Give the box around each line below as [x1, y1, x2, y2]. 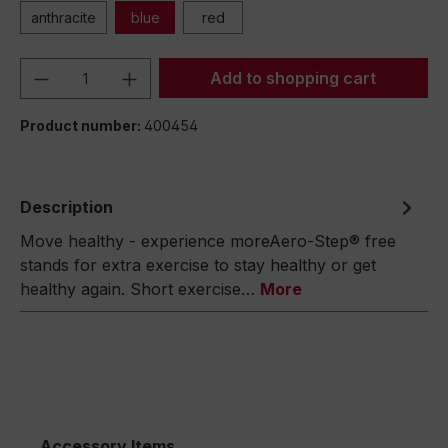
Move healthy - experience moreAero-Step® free [20, 231, 396, 251]
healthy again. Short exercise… [20, 279, 260, 299]
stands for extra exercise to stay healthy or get [20, 255, 376, 275]
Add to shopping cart [210, 68, 377, 88]
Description [20, 197, 113, 217]
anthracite [31, 9, 96, 26]
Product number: [20, 117, 144, 134]
